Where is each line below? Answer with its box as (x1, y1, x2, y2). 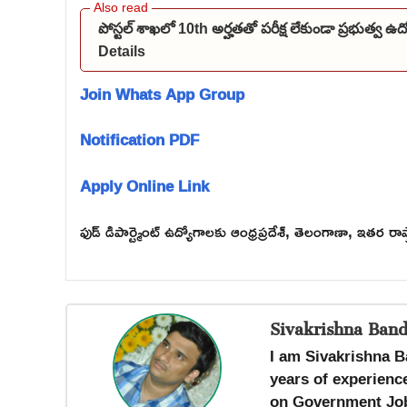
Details (98, 43, 145, 59)
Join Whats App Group (80, 78, 244, 109)
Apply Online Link (80, 170, 209, 201)
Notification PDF (80, 124, 199, 154)
